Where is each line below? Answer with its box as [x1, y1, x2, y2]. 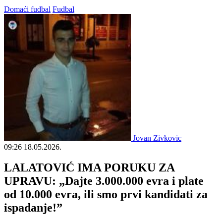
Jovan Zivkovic [133, 133, 181, 142]
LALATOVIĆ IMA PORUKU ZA [4, 161, 174, 174]
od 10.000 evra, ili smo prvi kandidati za [4, 188, 208, 201]
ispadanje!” [4, 201, 62, 215]
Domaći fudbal [4, 4, 51, 13]
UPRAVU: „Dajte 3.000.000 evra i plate [4, 174, 204, 188]
